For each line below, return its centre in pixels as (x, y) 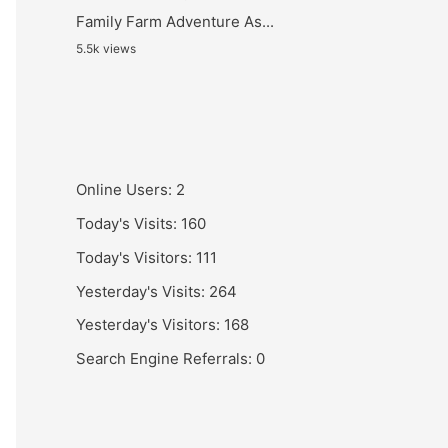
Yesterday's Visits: (142, 291)
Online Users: (126, 190)
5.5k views (106, 49)
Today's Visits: (128, 223)
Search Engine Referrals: (166, 358)
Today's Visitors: (136, 257)
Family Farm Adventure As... (175, 22)
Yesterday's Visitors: (150, 325)
